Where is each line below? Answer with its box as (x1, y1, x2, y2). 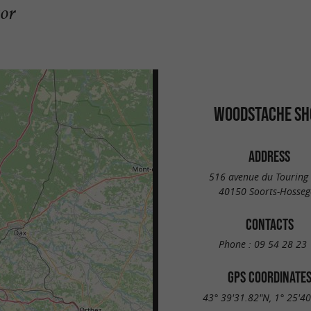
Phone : (218, 237, 254, 251)
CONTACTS (245, 215, 294, 233)
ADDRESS (249, 148, 290, 165)
